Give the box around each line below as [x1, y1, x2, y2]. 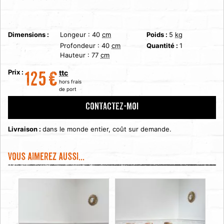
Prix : [8, 68, 25, 76]
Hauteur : [60, 51, 91, 59]
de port [57, 86, 76, 92]
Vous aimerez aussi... [8, 153, 84, 163]
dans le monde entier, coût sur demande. [42, 125, 171, 133]
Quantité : [146, 41, 180, 50]
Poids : [146, 30, 169, 39]
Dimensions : [8, 30, 49, 39]
